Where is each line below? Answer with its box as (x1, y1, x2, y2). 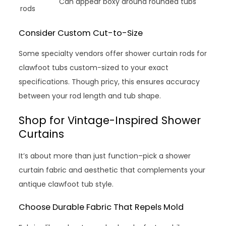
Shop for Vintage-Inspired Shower (19, 113, 201, 128)
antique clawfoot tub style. (19, 179, 114, 190)
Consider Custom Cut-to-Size (19, 27, 143, 39)
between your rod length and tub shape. (19, 91, 161, 101)
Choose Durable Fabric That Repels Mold (19, 201, 184, 213)
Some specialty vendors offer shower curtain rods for (19, 48, 207, 59)
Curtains (19, 127, 65, 142)
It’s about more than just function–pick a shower (19, 151, 191, 161)
